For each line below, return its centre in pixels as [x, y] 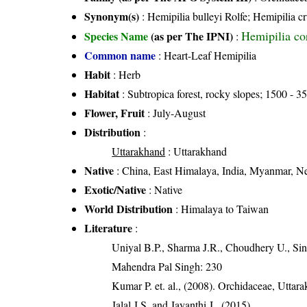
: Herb [126, 75]
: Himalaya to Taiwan [221, 209]
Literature [109, 228]
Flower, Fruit [115, 113]
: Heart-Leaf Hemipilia [206, 56]
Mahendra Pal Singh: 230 [167, 267]
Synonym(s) [112, 16]
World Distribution [129, 209]
